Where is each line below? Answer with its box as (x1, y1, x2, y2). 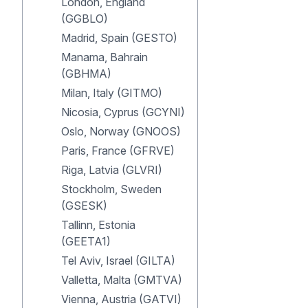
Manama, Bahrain (61, 50, 148, 64)
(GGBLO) (61, 12, 108, 25)
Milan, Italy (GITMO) (61, 86, 162, 100)
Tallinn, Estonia (61, 218, 135, 232)
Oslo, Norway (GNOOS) (61, 124, 181, 138)
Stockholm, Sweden (61, 182, 162, 196)
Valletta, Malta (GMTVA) (61, 273, 182, 287)
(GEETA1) (61, 234, 111, 248)
